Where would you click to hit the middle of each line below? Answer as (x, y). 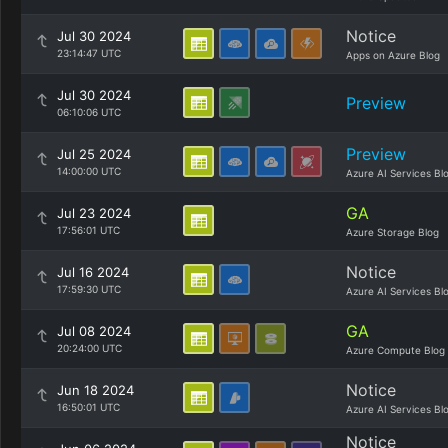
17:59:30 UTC (89, 289)
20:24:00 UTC (89, 348)
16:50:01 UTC (88, 407)
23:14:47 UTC (89, 53)
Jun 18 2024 (95, 390)
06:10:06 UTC (89, 112)
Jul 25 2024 (94, 154)
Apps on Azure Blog (393, 55)
